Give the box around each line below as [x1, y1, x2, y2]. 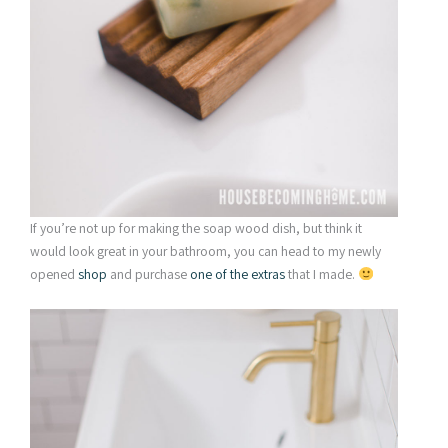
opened [30, 265, 78, 284]
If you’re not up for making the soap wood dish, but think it [30, 219, 362, 238]
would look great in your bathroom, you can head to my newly [30, 242, 381, 261]
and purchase [107, 265, 190, 284]
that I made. [285, 265, 358, 284]
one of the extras [190, 265, 285, 284]
